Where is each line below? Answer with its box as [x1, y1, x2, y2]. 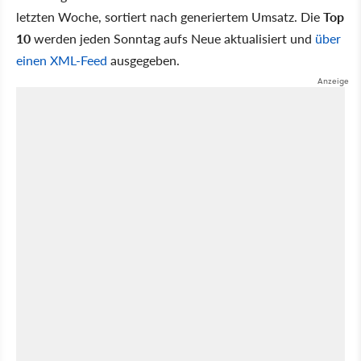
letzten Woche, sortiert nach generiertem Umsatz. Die [16, 6, 323, 26]
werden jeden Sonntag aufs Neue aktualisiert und [31, 28, 315, 48]
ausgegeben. [107, 50, 180, 69]
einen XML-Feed [16, 50, 107, 69]
